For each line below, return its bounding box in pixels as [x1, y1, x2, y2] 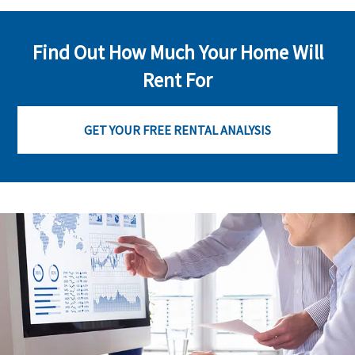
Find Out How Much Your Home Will [32, 40, 323, 66]
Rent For [143, 67, 212, 94]
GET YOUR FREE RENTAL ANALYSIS [84, 122, 271, 139]
